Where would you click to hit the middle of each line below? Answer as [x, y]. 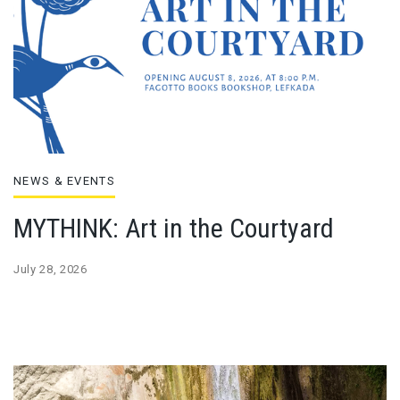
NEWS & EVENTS [64, 181]
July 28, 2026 [50, 270]
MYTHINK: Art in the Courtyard [174, 229]
